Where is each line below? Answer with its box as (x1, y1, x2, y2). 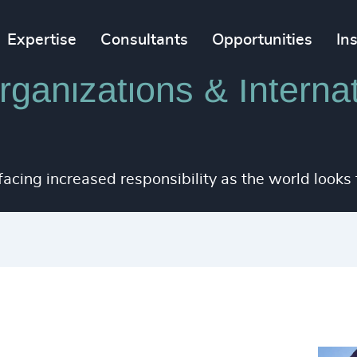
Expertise (7, 32, 77, 48)
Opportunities (212, 32, 313, 48)
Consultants (100, 32, 189, 48)
